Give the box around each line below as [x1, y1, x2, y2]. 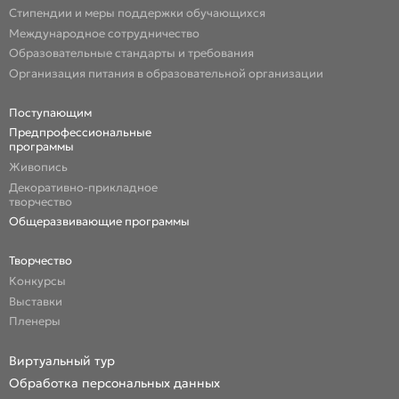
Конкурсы [9, 273, 67, 289]
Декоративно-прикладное [9, 179, 159, 195]
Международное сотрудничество [9, 25, 200, 41]
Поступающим [9, 104, 93, 120]
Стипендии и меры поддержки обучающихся [9, 4, 266, 20]
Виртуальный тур [9, 353, 116, 370]
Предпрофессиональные [9, 125, 152, 141]
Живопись [9, 159, 69, 175]
